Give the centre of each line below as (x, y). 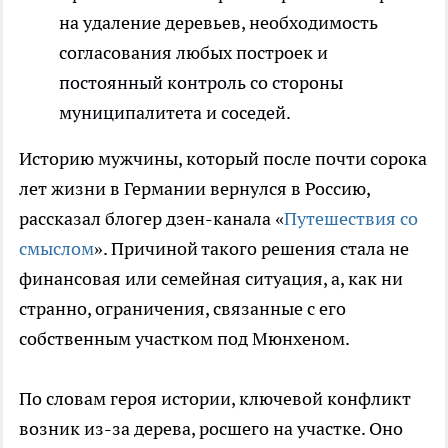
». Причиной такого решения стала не (251, 248)
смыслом (56, 248)
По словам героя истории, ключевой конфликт (215, 398)
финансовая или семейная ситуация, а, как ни (211, 278)
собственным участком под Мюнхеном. (184, 338)
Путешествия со (351, 218)
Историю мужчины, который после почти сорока (223, 158)
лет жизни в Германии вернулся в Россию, (194, 188)
